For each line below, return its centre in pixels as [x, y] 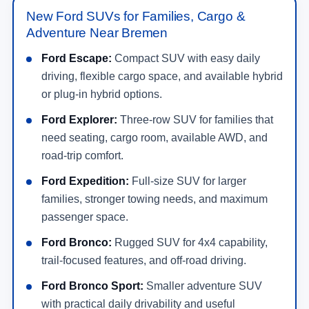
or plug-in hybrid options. [102, 94]
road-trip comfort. [82, 155]
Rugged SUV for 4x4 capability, [190, 242]
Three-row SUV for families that [195, 119]
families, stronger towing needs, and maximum [154, 199]
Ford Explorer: [79, 119]
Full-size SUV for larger [188, 181]
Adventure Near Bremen [97, 32]
